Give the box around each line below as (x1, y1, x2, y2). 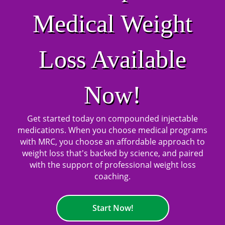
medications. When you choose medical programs (18, 125, 207, 136)
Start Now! (92, 202, 133, 213)
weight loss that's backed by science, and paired (22, 148, 203, 159)
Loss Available (39, 45, 186, 74)
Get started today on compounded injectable (27, 113, 198, 125)
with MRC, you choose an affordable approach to (20, 136, 205, 148)
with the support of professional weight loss (29, 159, 196, 171)
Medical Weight (33, 10, 192, 38)
